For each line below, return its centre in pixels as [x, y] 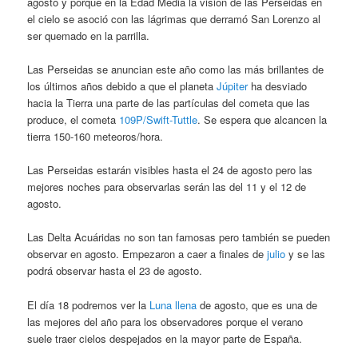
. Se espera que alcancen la [263, 120]
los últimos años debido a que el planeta [122, 86]
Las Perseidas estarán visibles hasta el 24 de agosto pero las [170, 170]
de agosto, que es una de [257, 304]
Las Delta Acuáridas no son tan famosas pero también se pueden [179, 237]
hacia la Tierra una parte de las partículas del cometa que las [169, 103]
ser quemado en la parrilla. [89, 36]
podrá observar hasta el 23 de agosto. [115, 271]
